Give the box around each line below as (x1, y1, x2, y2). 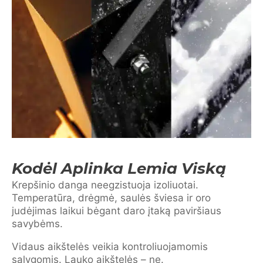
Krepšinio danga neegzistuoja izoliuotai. (12, 179, 198, 191)
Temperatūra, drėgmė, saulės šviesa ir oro (12, 192, 211, 204)
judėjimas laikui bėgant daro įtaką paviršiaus (12, 205, 221, 217)
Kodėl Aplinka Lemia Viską (12, 159, 226, 178)
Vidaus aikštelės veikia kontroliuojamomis (12, 241, 208, 252)
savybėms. (12, 218, 63, 230)
